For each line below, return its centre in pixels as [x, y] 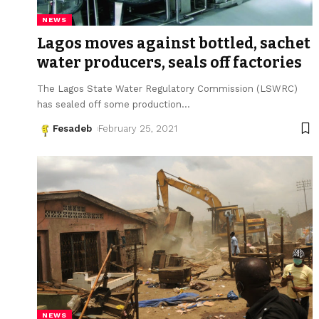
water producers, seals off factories [169, 62]
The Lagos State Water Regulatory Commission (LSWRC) [167, 88]
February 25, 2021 [137, 128]
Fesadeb [72, 128]
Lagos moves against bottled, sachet [174, 43]
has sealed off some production [109, 104]
